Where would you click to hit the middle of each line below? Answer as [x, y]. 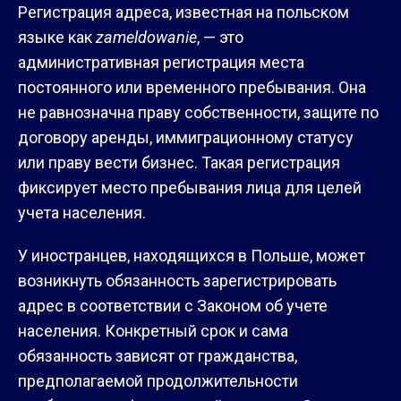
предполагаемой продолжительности [158, 380]
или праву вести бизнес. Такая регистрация [179, 162]
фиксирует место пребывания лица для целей [190, 187]
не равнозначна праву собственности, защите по [198, 112]
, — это [220, 37]
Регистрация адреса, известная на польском [183, 12]
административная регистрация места [161, 62]
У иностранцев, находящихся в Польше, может [192, 255]
